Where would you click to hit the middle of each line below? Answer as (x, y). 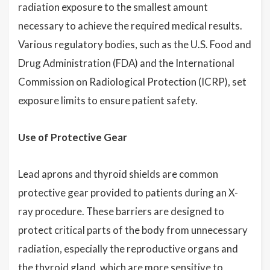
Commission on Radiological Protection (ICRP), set (132, 82)
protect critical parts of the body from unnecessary (133, 230)
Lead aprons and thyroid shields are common (118, 174)
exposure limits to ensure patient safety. (108, 101)
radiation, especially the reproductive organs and (128, 249)
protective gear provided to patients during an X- (128, 193)
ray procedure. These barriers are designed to (121, 212)
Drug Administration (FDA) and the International (126, 63)
